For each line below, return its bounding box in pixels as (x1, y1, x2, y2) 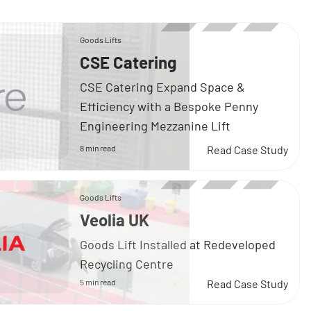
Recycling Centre (80, 256, 174, 272)
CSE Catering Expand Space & (80, 79, 246, 95)
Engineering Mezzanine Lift (80, 118, 231, 134)
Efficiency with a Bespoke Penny (80, 99, 259, 115)
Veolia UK (80, 210, 150, 230)
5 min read (80, 277, 117, 287)
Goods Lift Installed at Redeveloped (80, 237, 276, 253)
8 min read (80, 143, 117, 153)
